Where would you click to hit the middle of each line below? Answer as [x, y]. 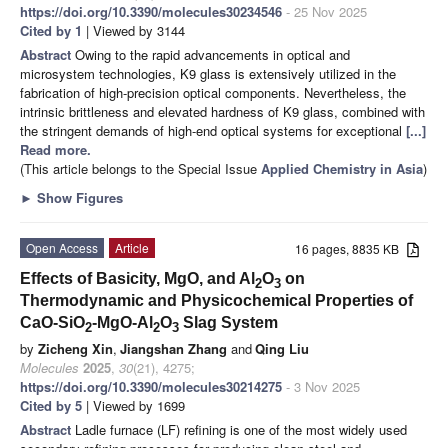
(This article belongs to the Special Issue [140, 169]
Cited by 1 [51, 31]
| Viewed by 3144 [133, 31]
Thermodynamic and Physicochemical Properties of [216, 301]
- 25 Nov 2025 [324, 12]
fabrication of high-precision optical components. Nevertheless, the [213, 93]
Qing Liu [282, 349]
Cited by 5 [51, 406]
